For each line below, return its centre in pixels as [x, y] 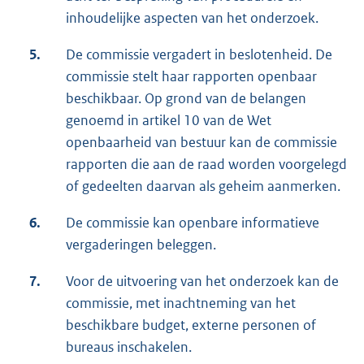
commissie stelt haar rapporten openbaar [191, 77]
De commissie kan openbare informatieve [193, 223]
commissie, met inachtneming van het [181, 303]
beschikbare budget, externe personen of [191, 325]
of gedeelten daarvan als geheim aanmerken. [203, 186]
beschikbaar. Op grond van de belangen [186, 99]
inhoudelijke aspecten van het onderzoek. [192, 18]
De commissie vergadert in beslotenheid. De [199, 55]
